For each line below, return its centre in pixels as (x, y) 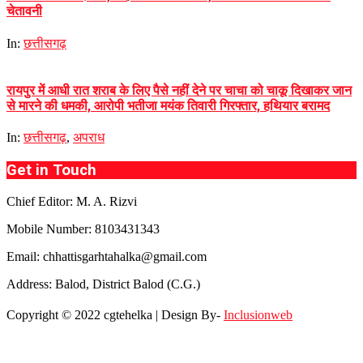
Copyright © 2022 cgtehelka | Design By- (115, 314)
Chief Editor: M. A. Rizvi (72, 201)
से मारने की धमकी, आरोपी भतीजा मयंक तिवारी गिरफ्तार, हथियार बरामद (168, 105)
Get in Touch (51, 171)
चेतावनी (24, 11)
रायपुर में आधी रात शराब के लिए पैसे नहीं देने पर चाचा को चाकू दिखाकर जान (179, 90)
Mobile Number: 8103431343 (83, 228)
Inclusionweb (258, 314)
